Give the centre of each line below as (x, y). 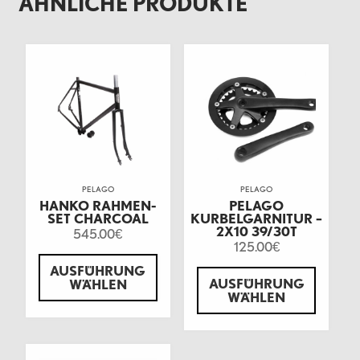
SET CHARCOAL (98, 219)
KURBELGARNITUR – (257, 219)
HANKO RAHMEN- (98, 206)
